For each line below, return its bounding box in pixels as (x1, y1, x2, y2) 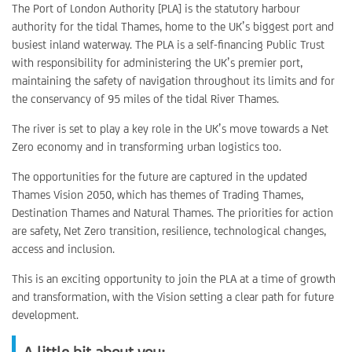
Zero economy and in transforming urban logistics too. (12, 140, 281, 153)
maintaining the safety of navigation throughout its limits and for (12, 74, 335, 87)
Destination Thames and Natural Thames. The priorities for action (12, 206, 333, 219)
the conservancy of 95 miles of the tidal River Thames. (12, 92, 279, 105)
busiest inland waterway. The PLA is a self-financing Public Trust (12, 38, 324, 51)
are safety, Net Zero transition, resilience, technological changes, (12, 224, 326, 237)
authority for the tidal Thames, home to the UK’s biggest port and (12, 20, 334, 33)
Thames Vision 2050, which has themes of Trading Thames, (12, 188, 303, 201)
